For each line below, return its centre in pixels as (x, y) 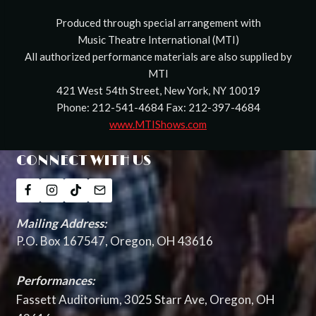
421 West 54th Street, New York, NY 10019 (158, 91)
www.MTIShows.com (158, 124)
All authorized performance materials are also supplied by (158, 57)
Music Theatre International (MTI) (158, 40)
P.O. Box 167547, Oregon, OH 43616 (114, 241)
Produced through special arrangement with (158, 23)
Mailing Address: (61, 223)
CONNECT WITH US (83, 160)
